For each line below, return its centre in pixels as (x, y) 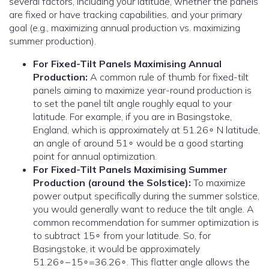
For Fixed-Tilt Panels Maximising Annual (128, 64)
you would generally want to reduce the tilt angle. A (144, 209)
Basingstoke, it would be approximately (116, 249)
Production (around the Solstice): (112, 183)
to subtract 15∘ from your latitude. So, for (122, 236)
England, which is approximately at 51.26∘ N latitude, (147, 130)
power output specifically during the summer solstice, (146, 196)
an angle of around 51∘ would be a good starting (138, 143)
